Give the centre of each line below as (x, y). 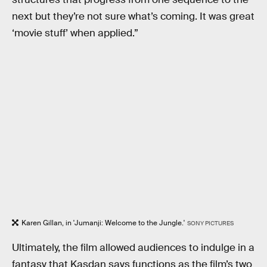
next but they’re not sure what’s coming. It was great (133, 16)
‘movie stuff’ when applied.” (75, 33)
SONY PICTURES (210, 223)
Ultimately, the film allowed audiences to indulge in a (133, 247)
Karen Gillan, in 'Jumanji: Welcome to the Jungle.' (103, 223)
